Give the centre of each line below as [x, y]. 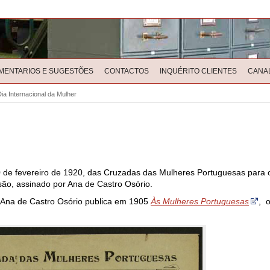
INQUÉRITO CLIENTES [198, 71]
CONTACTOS [127, 71]
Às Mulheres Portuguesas [200, 201]
